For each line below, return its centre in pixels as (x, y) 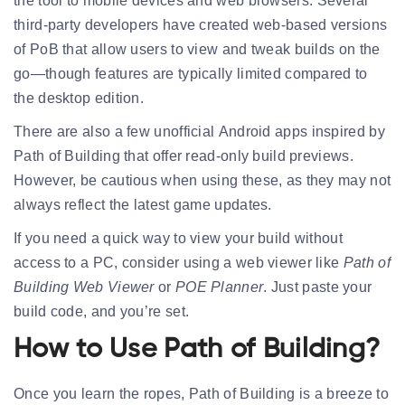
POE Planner (219, 287)
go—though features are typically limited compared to (191, 73)
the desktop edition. (79, 98)
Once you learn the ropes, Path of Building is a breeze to (202, 393)
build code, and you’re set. (102, 311)
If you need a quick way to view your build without (178, 238)
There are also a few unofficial (116, 131)
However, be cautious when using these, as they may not (202, 180)
